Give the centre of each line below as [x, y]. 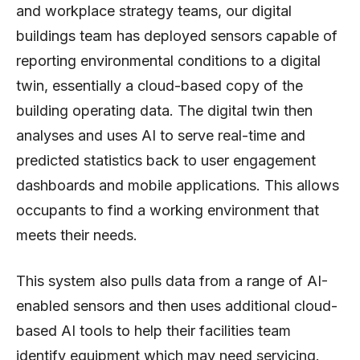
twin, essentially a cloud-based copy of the [160, 85]
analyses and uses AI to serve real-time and [161, 135]
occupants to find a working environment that [168, 210]
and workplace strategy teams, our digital [154, 10]
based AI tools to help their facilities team [153, 330]
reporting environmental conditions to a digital [168, 60]
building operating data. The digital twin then [164, 110]
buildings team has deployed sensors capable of [177, 35]
